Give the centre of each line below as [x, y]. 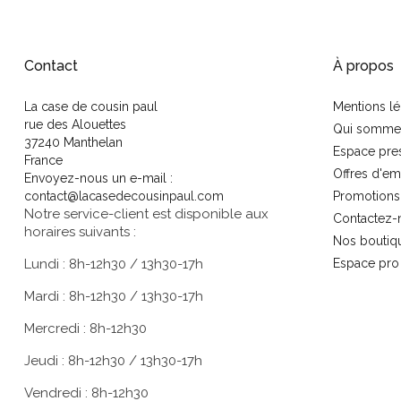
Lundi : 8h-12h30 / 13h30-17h [114, 264]
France [43, 161]
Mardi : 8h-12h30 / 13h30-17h [114, 297]
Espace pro [366, 264]
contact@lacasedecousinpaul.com [124, 196]
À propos [363, 66]
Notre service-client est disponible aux [146, 214]
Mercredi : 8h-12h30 [85, 329]
